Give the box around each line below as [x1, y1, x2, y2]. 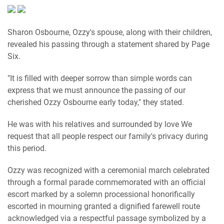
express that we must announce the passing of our [7, 85, 185, 95]
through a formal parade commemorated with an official [7, 177, 205, 187]
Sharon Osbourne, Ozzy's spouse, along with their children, [7, 27, 212, 37]
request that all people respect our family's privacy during [7, 131, 208, 141]
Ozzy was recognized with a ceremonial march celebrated [7, 165, 209, 175]
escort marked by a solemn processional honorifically [7, 189, 195, 199]
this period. [7, 143, 46, 153]
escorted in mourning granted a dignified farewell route [7, 201, 200, 211]
